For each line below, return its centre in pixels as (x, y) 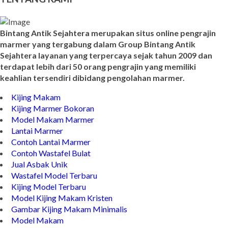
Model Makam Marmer (53, 135)
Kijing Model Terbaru (49, 203)
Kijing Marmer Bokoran (53, 124)
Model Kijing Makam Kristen (62, 214)
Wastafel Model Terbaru (54, 191)
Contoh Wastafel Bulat (51, 169)
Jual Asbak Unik (39, 180)
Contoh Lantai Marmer (51, 158)
